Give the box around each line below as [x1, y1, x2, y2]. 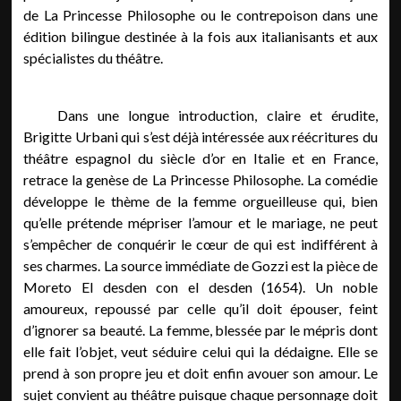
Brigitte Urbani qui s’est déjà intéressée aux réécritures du [23, 128, 378, 145]
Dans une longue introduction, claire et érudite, [56, 107, 378, 124]
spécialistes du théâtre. [23, 49, 164, 66]
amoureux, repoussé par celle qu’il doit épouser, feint [23, 300, 378, 317]
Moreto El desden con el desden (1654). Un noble [23, 278, 378, 295]
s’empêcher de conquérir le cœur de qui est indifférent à [23, 235, 378, 252]
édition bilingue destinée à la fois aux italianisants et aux [23, 28, 378, 45]
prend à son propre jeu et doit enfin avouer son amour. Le [23, 364, 378, 381]
